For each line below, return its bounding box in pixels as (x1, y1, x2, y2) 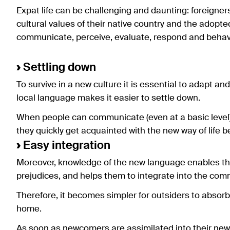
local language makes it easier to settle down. (16, 93, 200, 103)
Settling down (21, 62, 96, 73)
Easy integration (21, 140, 110, 151)
